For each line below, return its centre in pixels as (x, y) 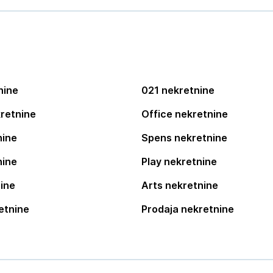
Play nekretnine (179, 161)
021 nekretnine (178, 90)
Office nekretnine (184, 114)
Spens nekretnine (184, 138)
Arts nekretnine (179, 185)
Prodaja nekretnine (187, 209)
